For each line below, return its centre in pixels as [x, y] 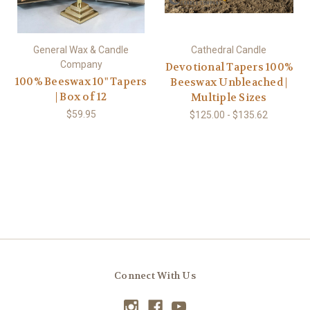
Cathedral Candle [229, 50]
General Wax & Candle [81, 50]
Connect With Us [155, 276]
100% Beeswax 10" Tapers [81, 82]
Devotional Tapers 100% [229, 67]
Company [81, 65]
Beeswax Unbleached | [229, 83]
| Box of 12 [81, 97]
